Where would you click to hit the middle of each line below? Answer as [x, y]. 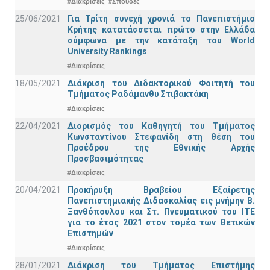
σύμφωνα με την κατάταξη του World [161, 41]
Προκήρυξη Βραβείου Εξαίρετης [161, 190]
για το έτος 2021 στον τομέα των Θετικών [161, 223]
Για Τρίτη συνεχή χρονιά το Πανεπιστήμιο [161, 19]
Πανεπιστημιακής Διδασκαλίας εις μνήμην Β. [161, 201]
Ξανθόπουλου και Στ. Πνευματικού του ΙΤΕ [161, 212]
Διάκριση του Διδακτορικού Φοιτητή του [161, 83]
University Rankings [107, 52]
